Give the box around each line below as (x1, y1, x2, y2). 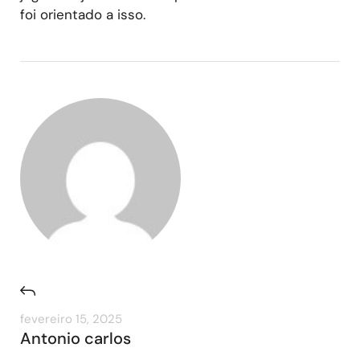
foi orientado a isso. (20, 5, 145, 23)
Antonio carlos (20, 327, 131, 349)
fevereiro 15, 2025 (20, 310, 122, 327)
